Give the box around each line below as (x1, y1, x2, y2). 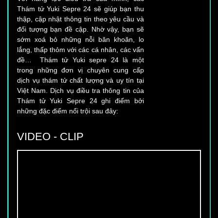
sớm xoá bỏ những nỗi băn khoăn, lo (17, 27, 144, 35)
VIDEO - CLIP (17, 130, 84, 143)
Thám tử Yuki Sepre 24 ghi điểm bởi (17, 88, 144, 96)
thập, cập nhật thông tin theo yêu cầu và (17, 6, 144, 15)
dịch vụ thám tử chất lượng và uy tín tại (17, 68, 144, 76)
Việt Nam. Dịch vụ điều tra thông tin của (17, 78, 144, 86)
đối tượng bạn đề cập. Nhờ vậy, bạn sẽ (17, 17, 144, 25)
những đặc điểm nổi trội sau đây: (17, 98, 118, 107)
